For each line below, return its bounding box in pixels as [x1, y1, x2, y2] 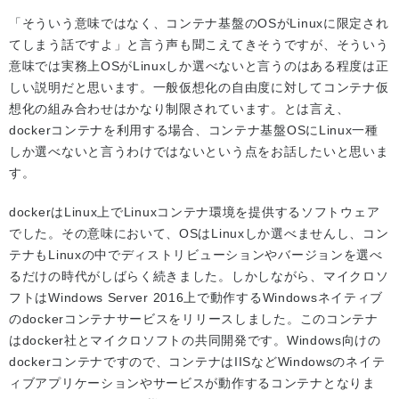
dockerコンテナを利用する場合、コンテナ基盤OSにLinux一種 [9, 123, 379, 138]
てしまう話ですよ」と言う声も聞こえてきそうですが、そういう [9, 37, 389, 53]
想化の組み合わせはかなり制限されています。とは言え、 [9, 102, 350, 117]
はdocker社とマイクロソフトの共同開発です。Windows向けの [9, 333, 381, 348]
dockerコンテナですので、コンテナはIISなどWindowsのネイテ [9, 354, 386, 370]
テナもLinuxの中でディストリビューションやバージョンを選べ [9, 248, 383, 263]
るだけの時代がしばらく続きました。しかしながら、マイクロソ [9, 269, 389, 284]
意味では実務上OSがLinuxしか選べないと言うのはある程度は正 [9, 59, 389, 74]
